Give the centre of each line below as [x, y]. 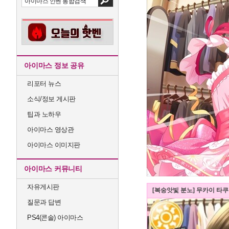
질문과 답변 [44, 202]
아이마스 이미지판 [54, 145]
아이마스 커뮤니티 [53, 169]
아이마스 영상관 [50, 130]
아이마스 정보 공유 [54, 65]
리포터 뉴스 [44, 84]
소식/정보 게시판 [51, 99]
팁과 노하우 [44, 114]
